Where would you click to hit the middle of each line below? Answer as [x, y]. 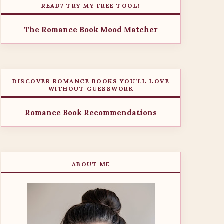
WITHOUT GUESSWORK [91, 89]
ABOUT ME [91, 164]
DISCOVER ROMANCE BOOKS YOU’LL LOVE [91, 81]
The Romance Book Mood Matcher [91, 30]
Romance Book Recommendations [91, 113]
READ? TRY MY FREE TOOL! [91, 6]
